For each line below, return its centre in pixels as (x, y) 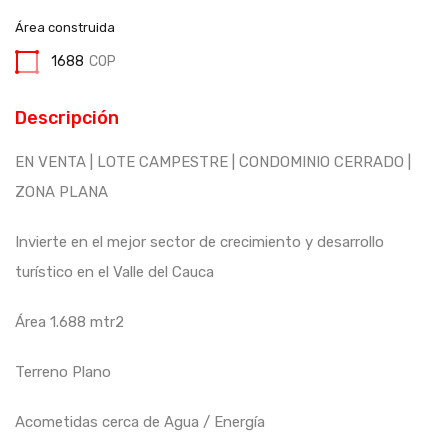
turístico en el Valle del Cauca (114, 271)
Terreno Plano (63, 371)
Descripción (67, 117)
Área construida (65, 27)
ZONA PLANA (61, 191)
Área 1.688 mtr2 (69, 321)
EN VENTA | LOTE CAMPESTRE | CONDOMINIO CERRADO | (213, 161)
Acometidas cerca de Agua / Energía (140, 421)
